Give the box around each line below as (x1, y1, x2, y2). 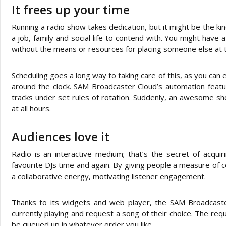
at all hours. (11, 103, 51, 114)
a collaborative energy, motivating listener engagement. (11, 171, 206, 181)
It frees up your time (11, 1, 130, 18)
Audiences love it (11, 128, 109, 145)
